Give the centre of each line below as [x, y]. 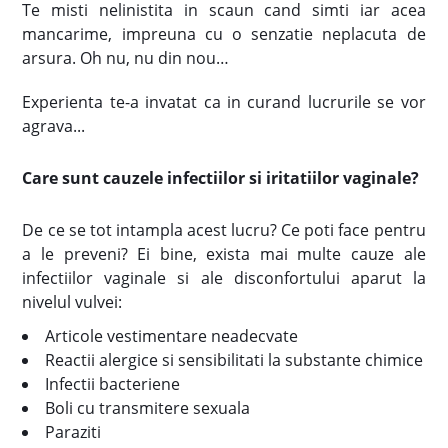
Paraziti [73, 432]
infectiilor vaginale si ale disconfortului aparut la [224, 278]
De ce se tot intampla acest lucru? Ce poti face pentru [224, 230]
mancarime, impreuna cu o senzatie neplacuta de [224, 34]
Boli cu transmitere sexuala [148, 408]
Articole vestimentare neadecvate [174, 336]
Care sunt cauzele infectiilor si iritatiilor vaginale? [221, 178]
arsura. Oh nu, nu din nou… [126, 58]
